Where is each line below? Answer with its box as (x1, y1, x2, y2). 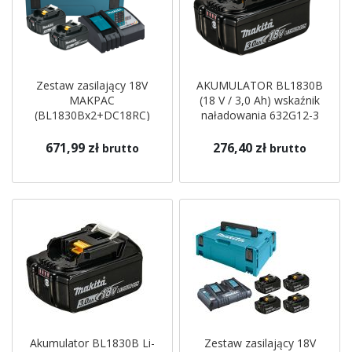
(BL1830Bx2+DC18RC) (34, 108, 150, 123)
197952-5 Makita (49, 123, 135, 137)
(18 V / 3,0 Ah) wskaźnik (200, 93, 321, 108)
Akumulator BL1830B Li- (29, 335, 155, 350)
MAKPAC (69, 93, 115, 108)
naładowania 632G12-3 (200, 108, 319, 123)
